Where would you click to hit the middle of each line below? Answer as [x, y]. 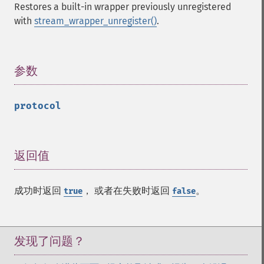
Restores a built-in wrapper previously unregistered [123, 7]
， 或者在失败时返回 [127, 191]
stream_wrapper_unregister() [95, 21]
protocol [38, 106]
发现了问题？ [49, 241]
